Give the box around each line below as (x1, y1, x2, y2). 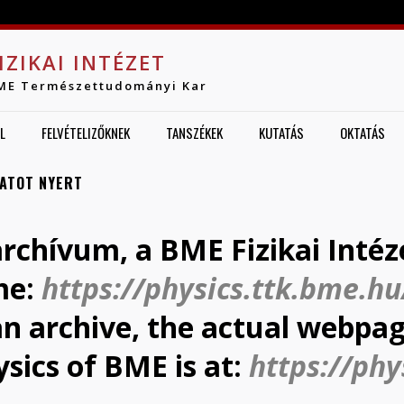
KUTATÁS (259, 123, 304, 143)
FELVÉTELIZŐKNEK (41, 123, 130, 143)
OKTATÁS (340, 123, 385, 143)
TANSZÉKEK (166, 123, 223, 143)
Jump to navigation (137, 2, 267, 22)
